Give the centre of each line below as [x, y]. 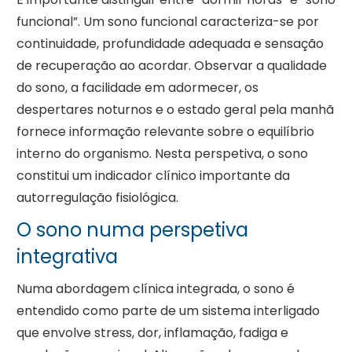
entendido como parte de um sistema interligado [168, 311]
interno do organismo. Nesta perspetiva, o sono [162, 154]
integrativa [67, 257]
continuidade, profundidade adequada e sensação [170, 44]
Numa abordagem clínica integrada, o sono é [155, 289]
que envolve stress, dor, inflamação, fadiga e [152, 333]
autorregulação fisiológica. [97, 198]
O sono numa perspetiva [132, 230]
